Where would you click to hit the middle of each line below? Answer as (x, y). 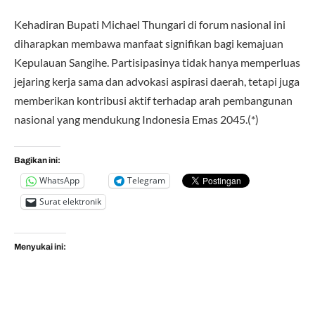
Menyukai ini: (40, 247)
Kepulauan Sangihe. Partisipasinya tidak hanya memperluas (157, 63)
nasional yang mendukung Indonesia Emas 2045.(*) (136, 120)
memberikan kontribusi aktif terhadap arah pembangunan (153, 101)
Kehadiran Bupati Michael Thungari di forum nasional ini (150, 25)
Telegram (146, 181)
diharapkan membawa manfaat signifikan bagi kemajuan (149, 44)
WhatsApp (59, 181)
